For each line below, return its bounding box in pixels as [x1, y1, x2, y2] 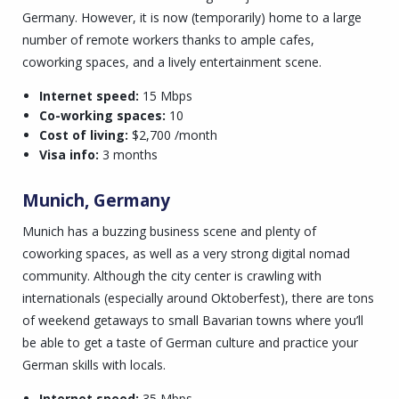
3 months [98, 146, 158, 164]
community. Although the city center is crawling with [22, 266, 322, 284]
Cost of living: [38, 126, 128, 144]
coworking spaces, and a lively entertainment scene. [22, 53, 322, 71]
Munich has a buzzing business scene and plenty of [22, 222, 316, 240]
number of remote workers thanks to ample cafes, [22, 31, 314, 49]
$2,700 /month [127, 126, 217, 144]
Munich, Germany [22, 189, 170, 213]
